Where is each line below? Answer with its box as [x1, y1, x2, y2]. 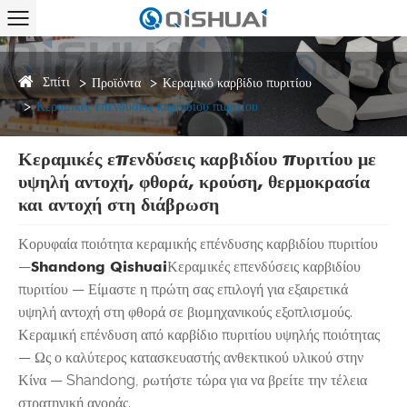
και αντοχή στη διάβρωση [18, 194, 219, 216]
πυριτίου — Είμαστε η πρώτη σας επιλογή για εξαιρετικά [18, 280, 348, 298]
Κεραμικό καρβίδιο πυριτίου [163, 74, 312, 90]
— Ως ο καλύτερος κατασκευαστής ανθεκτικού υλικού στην [18, 348, 363, 366]
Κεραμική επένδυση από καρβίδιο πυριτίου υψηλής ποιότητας [18, 325, 380, 343]
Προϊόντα [92, 74, 141, 90]
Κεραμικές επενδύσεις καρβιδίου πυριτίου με [18, 148, 376, 171]
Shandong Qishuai [31, 257, 167, 275]
